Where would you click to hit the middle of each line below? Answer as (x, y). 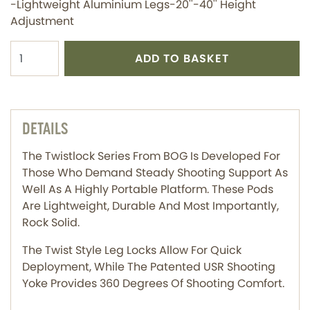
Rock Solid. (51, 223)
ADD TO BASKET (182, 58)
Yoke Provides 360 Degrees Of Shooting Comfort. (153, 284)
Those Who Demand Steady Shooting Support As (155, 173)
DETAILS (45, 129)
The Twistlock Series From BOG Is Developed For (151, 156)
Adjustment (42, 21)
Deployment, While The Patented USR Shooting (149, 267)
